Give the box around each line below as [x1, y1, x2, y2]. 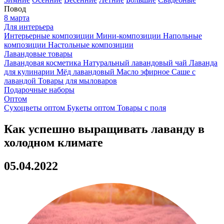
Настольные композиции [48, 40, 133, 49]
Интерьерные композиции [4, 31, 96, 40]
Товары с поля [117, 103, 166, 112]
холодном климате [4, 135, 103, 149]
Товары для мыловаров [38, 76, 117, 85]
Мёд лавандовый [56, 67, 116, 76]
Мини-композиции [96, 31, 163, 40]
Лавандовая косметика [4, 58, 83, 67]
